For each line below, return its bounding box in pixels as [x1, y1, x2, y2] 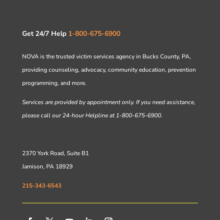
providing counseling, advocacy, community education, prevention [22, 65, 196, 74]
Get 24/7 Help [22, 28, 66, 38]
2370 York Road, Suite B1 [22, 149, 89, 157]
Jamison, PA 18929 [22, 162, 73, 170]
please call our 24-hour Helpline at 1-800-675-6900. [22, 111, 163, 119]
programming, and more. [22, 79, 86, 87]
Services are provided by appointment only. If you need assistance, [22, 98, 195, 106]
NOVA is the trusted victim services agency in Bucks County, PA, [22, 52, 191, 60]
